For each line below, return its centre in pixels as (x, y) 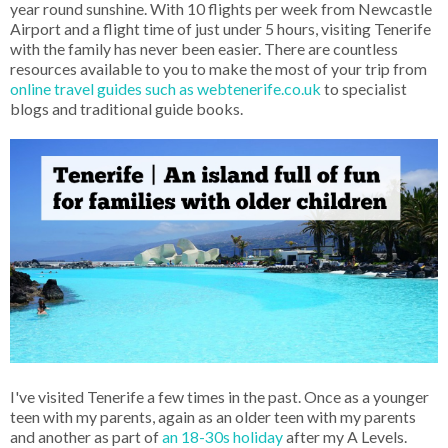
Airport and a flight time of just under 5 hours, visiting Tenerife (220, 29)
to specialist (365, 89)
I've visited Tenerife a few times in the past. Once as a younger (219, 396)
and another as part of (84, 436)
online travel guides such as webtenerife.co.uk (167, 89)
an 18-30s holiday (222, 436)
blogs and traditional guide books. (128, 109)
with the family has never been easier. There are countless (204, 49)
